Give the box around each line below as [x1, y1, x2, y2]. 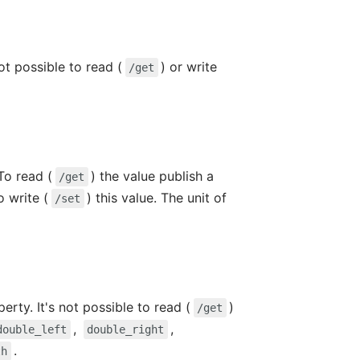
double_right [87, 322, 165, 336]
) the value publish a [91, 167, 215, 184]
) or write [161, 58, 218, 75]
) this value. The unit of [87, 189, 227, 206]
